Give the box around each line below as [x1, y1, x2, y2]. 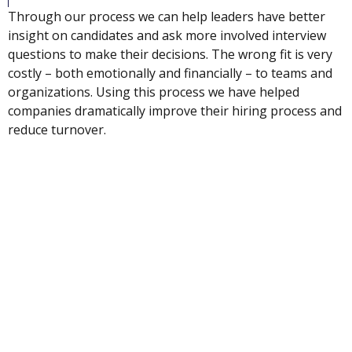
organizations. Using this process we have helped [8, 83, 299, 101]
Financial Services [24, 271, 126, 289]
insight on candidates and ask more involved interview [8, 27, 326, 45]
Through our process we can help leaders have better [8, 8, 325, 26]
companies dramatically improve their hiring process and [8, 102, 342, 120]
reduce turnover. [8, 121, 106, 139]
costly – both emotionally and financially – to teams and [8, 64, 332, 82]
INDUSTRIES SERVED [24, 210, 162, 232]
